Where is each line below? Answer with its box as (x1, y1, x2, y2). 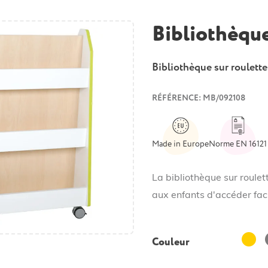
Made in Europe (152, 139, 209, 149)
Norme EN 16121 (209, 139, 267, 149)
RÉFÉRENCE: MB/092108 (152, 93, 245, 103)
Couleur (152, 235, 190, 249)
